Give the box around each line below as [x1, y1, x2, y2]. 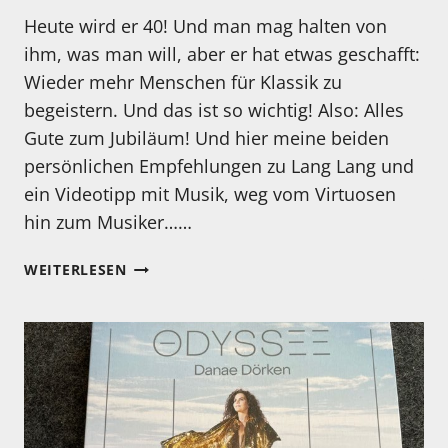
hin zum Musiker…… [24, 210, 192, 235]
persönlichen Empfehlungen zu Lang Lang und [24, 154, 414, 179]
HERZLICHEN [125, 255, 222, 275]
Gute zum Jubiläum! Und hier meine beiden [24, 126, 389, 151]
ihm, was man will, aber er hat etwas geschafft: [24, 42, 420, 67]
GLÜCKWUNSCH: [125, 278, 250, 298]
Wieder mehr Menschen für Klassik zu [24, 70, 342, 95]
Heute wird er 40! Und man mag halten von [24, 14, 387, 39]
